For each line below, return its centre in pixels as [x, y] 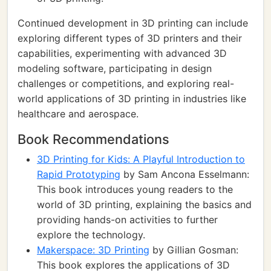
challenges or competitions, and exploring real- [126, 83]
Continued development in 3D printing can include [133, 23]
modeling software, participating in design [115, 68]
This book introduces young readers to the [135, 189]
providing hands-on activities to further [127, 220]
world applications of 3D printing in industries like [132, 99]
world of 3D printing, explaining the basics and [144, 204]
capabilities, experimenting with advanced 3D [122, 53]
